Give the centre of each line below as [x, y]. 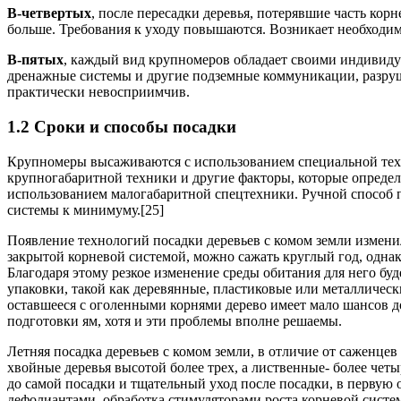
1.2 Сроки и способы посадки [122, 126]
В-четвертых [49, 13]
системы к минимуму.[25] [85, 209]
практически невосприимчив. [98, 92]
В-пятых [35, 60]
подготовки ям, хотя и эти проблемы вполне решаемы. [175, 320]
